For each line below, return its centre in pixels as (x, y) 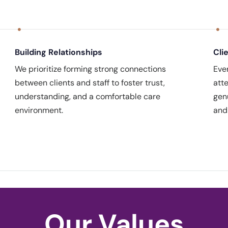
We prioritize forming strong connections (90, 69)
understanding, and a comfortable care (87, 96)
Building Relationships (58, 52)
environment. (39, 110)
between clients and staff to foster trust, (90, 82)
